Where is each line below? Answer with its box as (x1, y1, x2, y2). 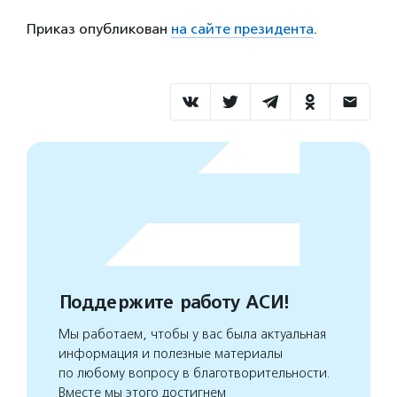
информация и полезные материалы (58, 345, 283, 362)
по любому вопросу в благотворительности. (58, 364, 331, 381)
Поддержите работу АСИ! (58, 291, 288, 314)
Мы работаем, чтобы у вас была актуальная (58, 325, 326, 342)
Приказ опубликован (27, 19, 171, 37)
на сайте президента (171, 19, 314, 37)
